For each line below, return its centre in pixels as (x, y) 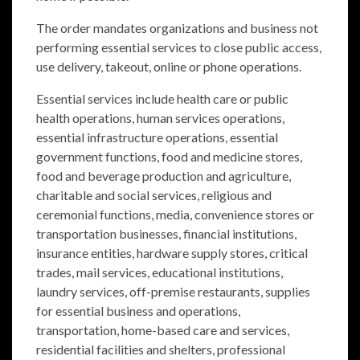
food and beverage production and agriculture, (164, 175)
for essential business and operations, (138, 310)
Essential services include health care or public (162, 98)
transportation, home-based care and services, (163, 329)
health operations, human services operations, (160, 117)
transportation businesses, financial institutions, (166, 233)
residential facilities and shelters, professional (161, 349)
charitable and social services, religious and (154, 194)
